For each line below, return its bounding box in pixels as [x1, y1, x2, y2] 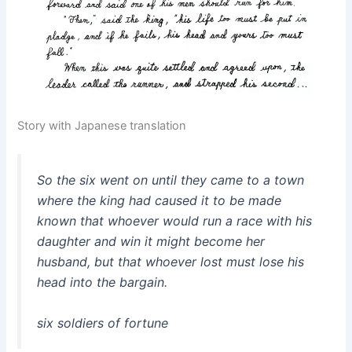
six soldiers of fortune [37, 314, 169, 331]
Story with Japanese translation [17, 119, 187, 134]
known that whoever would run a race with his [37, 213, 313, 229]
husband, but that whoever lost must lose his [37, 254, 305, 270]
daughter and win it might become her [37, 233, 266, 250]
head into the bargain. [37, 274, 168, 291]
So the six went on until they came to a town [37, 172, 305, 189]
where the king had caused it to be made [37, 192, 282, 209]
